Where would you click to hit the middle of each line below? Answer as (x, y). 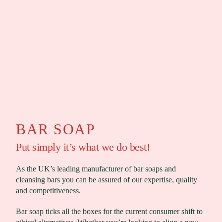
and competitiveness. (48, 191)
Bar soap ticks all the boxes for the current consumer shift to (109, 212)
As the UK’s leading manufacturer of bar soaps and (96, 169)
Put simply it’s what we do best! (83, 147)
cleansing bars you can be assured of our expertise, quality (107, 180)
